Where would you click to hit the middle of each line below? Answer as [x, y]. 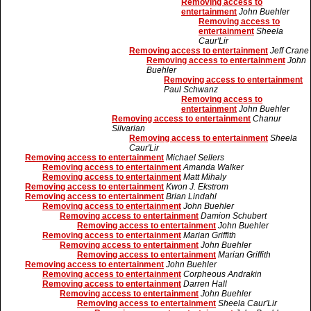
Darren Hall [205, 284]
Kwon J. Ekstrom [197, 187]
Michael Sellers [195, 158]
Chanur [267, 119]
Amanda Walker [213, 167]
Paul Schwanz [191, 90]
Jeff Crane [289, 51]
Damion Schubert [234, 216]
